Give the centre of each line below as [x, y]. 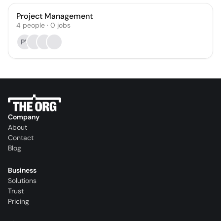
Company [24, 117]
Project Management [55, 16]
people [34, 25]
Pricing [18, 202]
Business [22, 170]
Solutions [22, 181]
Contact [21, 138]
